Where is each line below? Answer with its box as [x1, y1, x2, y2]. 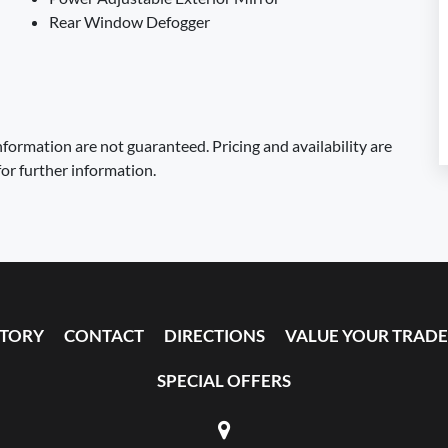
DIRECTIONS [164, 325, 265, 346]
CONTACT [64, 325, 144, 346]
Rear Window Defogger [49, 12, 210, 31]
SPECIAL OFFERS [157, 370, 291, 391]
